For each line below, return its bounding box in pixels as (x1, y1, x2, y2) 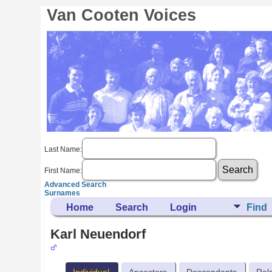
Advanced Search (44, 180, 107, 189)
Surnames (44, 189, 81, 197)
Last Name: (44, 144, 83, 154)
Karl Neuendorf (50, 226, 146, 242)
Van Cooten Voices (47, 6, 197, 24)
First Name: (44, 166, 83, 175)
